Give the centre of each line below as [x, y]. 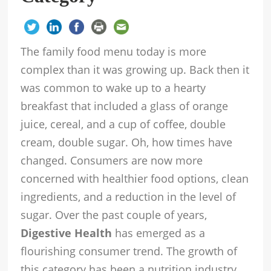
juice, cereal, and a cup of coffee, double [123, 124]
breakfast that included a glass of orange [125, 106]
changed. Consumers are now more [112, 161]
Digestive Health [67, 233]
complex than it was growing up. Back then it [135, 70]
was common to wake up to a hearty [113, 88]
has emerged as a [159, 233]
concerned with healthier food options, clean [135, 179]
